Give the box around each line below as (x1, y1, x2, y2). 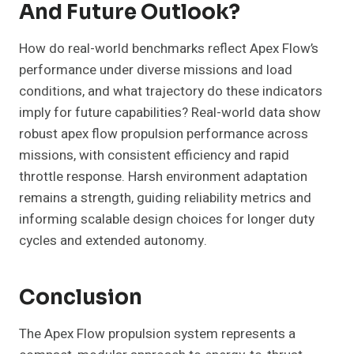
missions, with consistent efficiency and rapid (19, 145, 289, 166)
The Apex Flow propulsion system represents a (19, 324, 296, 345)
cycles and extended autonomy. (19, 231, 207, 251)
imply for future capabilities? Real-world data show (19, 103, 321, 123)
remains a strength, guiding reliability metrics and (19, 188, 311, 209)
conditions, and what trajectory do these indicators (19, 81, 322, 102)
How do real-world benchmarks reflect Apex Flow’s (19, 39, 318, 59)
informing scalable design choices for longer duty (19, 209, 314, 230)
